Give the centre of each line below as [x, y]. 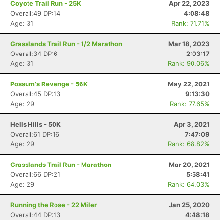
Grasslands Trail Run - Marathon [61, 165]
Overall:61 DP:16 [35, 134]
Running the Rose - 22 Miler [54, 205]
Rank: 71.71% [191, 23]
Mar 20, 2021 [189, 165]
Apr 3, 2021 [192, 124]
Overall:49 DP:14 [35, 13]
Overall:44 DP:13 [35, 215]
